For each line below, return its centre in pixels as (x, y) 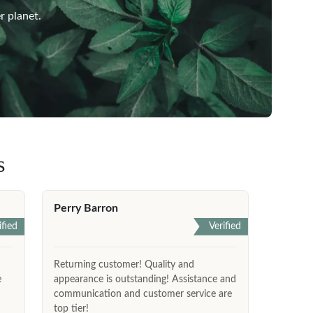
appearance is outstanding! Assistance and (145, 279)
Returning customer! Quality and (124, 264)
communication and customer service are (143, 294)
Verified (225, 226)
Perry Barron (86, 208)
